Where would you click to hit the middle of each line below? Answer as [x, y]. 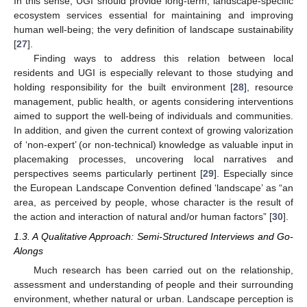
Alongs [28, 250]
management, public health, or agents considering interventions [153, 102]
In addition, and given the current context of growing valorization [153, 131]
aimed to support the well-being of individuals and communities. [153, 116]
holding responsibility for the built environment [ [124, 87]
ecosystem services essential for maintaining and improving [153, 15]
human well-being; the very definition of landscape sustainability [153, 30]
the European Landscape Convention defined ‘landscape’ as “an [153, 188]
